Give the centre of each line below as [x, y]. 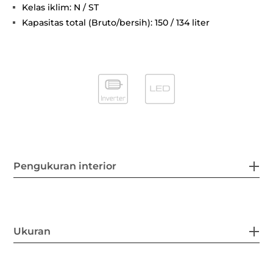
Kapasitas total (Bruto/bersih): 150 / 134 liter [116, 22]
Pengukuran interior [65, 166]
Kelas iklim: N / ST [61, 7]
